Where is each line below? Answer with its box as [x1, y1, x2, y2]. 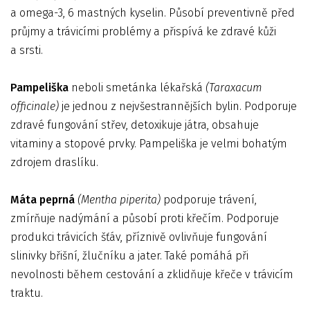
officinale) [10, 100, 59, 113]
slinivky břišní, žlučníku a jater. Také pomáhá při [10, 249, 248, 262]
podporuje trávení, [161, 193, 257, 206]
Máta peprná [10, 193, 75, 206]
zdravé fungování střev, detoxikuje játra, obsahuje [10, 118, 259, 131]
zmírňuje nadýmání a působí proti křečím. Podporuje [10, 212, 279, 225]
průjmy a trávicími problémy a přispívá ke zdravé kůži [10, 25, 276, 38]
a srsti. [10, 44, 43, 57]
